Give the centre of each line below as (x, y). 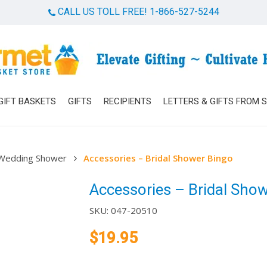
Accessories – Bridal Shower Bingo (158, 158)
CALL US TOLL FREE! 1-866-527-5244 (137, 11)
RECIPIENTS (127, 101)
